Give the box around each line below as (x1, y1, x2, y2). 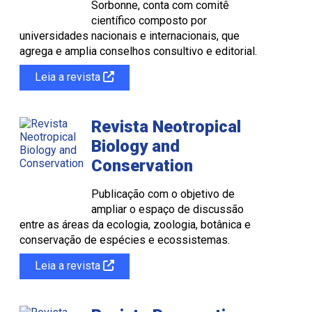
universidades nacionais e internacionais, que (19, 29, 240, 42)
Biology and (91, 136, 180, 156)
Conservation (91, 155, 193, 175)
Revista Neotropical (91, 116, 241, 136)
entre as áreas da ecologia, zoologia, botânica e (19, 217, 251, 231)
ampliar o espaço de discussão (91, 202, 244, 216)
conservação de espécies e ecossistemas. (19, 233, 230, 247)
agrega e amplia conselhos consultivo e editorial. (19, 44, 257, 58)
